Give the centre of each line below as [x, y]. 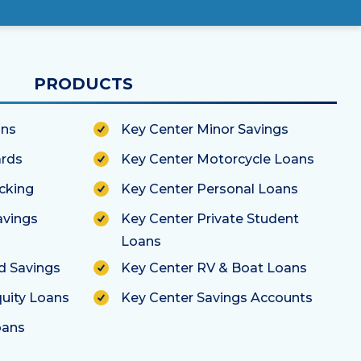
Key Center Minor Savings [205, 129]
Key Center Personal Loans [210, 189]
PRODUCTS [83, 83]
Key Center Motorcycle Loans [218, 159]
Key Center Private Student [210, 218]
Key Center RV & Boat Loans [214, 268]
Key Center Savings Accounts [217, 297]
